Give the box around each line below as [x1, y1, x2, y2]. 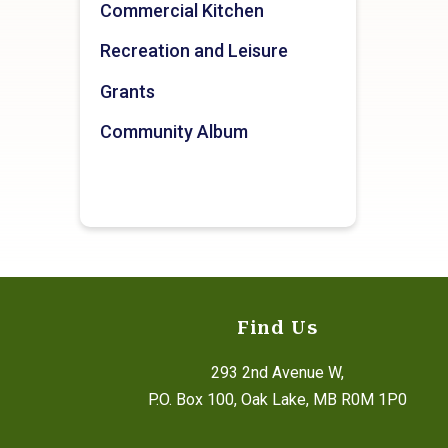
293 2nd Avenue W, [210, 362, 344, 382]
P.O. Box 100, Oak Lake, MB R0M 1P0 [147, 389, 407, 409]
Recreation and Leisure [100, 40, 288, 62]
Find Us [236, 316, 318, 338]
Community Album [100, 121, 248, 143]
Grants [100, 80, 155, 102]
